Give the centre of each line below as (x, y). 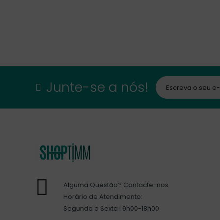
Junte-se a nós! (97, 87)
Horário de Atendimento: (103, 196)
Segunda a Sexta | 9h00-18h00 (111, 208)
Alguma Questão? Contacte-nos (116, 185)
